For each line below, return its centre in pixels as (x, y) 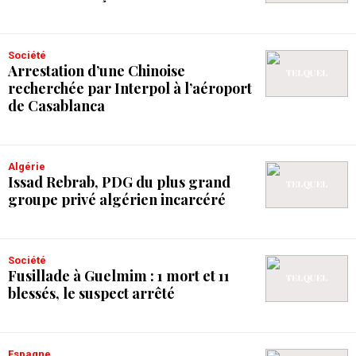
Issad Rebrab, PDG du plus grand (119, 182)
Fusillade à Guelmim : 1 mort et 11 (119, 276)
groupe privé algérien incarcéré (117, 199)
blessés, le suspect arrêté (91, 293)
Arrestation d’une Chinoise (97, 71)
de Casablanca (56, 106)
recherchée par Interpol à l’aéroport (130, 88)
